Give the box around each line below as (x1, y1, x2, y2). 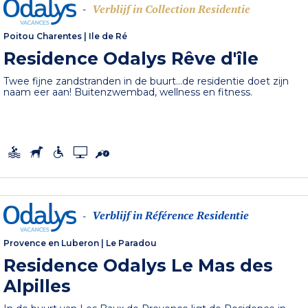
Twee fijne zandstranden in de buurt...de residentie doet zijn (3, 75, 289, 88)
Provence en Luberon (3, 238, 100, 249)
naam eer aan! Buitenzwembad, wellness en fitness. (3, 86, 253, 99)
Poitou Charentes (3, 31, 82, 42)
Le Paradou (106, 238, 157, 249)
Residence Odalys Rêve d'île (3, 48, 259, 69)
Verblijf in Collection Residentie (92, 1, 251, 17)
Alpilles (3, 276, 71, 297)
